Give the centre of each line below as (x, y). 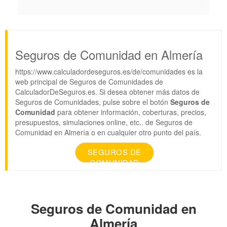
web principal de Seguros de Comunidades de (89, 82)
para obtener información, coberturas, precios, (131, 112)
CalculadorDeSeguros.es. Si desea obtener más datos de (107, 92)
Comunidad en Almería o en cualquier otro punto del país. (108, 133)
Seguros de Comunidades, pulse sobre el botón (93, 102)
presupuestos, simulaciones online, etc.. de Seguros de (104, 122)
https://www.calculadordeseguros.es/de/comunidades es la (109, 72)
